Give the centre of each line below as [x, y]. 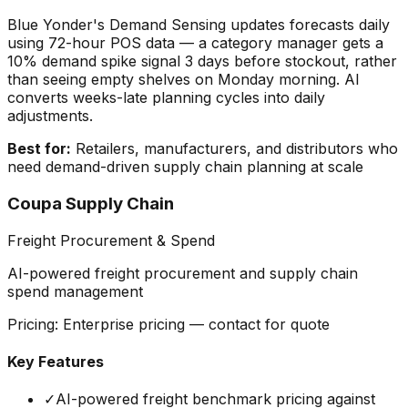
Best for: [39, 149]
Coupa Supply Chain [91, 203]
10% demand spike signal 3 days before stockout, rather [202, 61]
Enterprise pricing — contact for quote [196, 324]
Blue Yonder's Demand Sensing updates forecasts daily [199, 25]
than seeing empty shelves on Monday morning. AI [184, 80]
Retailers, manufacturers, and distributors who [237, 149]
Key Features [56, 361]
